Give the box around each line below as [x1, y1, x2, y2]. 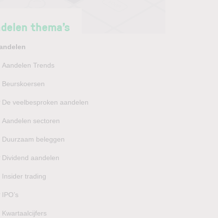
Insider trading [1, 172, 46, 181]
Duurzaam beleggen [1, 135, 65, 144]
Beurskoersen [1, 80, 45, 88]
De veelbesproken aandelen [1, 98, 89, 107]
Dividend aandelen [1, 154, 59, 162]
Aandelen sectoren [1, 117, 60, 125]
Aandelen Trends [1, 61, 54, 70]
